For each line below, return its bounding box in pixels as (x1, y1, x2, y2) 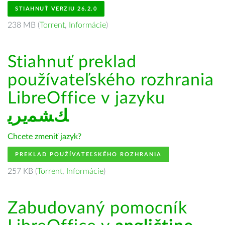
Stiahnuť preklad (8, 54, 137, 71)
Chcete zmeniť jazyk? (8, 133, 81, 141)
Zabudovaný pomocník (8, 200, 187, 217)
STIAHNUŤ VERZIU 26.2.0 (15, 6, 97, 12)
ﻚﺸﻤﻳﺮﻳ (8, 108, 69, 125)
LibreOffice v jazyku (8, 90, 165, 107)
